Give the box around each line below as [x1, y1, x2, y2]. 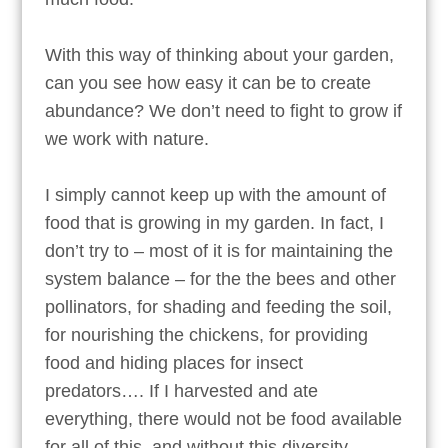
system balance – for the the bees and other [44, 268, 396, 289]
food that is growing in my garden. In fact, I [44, 212, 384, 233]
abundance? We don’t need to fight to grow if [44, 100, 402, 121]
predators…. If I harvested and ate [44, 380, 318, 401]
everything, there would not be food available [44, 408, 402, 429]
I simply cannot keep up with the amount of [44, 184, 386, 205]
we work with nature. [44, 128, 219, 149]
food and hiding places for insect [44, 352, 303, 373]
